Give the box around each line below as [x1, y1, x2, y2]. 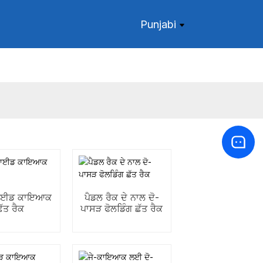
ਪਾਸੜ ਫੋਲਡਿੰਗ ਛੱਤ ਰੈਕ [80, 203, 163, 214]
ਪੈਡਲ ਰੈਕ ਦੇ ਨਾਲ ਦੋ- [84, 191, 159, 203]
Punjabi [140, 18, 177, 31]
